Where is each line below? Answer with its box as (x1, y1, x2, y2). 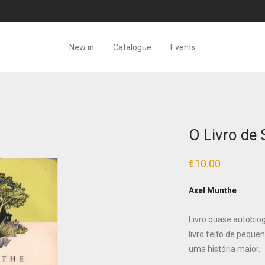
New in (69, 42, 94, 52)
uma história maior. (189, 244, 260, 254)
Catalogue (113, 42, 151, 52)
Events (170, 42, 196, 52)
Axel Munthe (189, 186, 237, 195)
